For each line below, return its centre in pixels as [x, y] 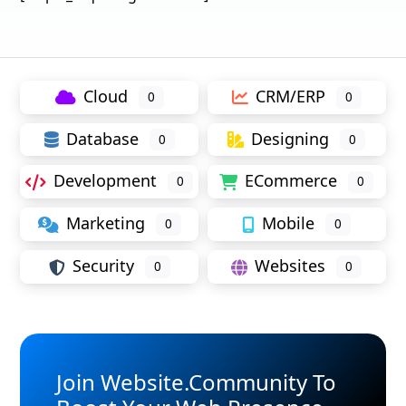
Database [102, 138]
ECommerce [291, 181]
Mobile [289, 223]
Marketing [105, 223]
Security [103, 266]
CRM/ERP [290, 96]
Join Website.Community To [197, 382]
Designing [290, 138]
